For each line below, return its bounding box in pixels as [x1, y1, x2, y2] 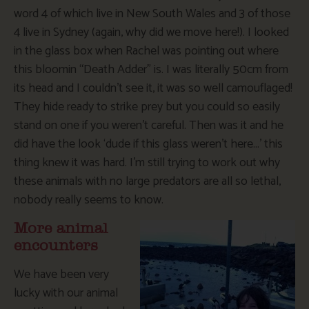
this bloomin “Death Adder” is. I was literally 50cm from [14, 59, 288, 81]
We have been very [14, 263, 109, 285]
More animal [14, 221, 108, 236]
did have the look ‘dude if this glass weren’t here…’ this [14, 134, 283, 155]
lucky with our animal [14, 282, 118, 303]
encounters [14, 238, 98, 253]
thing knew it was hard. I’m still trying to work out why [14, 152, 280, 174]
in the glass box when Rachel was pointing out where [14, 41, 279, 62]
